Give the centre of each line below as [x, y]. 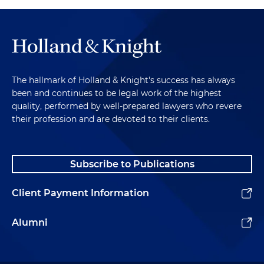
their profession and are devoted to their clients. [111, 119]
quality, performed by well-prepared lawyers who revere [127, 106]
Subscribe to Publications [132, 164]
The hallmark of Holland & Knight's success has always [123, 80]
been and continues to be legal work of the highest [117, 93]
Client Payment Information [80, 193]
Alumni [30, 223]
